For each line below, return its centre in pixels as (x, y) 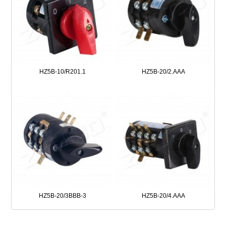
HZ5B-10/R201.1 (62, 71)
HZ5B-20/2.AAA (164, 71)
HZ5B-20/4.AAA (164, 196)
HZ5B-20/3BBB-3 (62, 196)
